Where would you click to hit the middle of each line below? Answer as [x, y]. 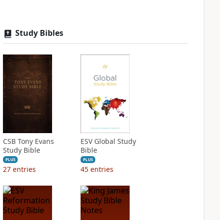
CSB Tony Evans [28, 141]
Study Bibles [39, 33]
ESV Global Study [108, 141]
